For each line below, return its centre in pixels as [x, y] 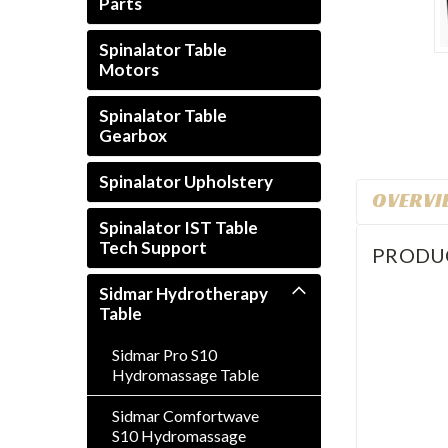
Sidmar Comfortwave [185, 415]
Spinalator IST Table [178, 227]
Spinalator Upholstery [186, 181]
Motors [129, 69]
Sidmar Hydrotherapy [183, 293]
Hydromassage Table [185, 374]
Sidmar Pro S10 [164, 354]
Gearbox [133, 135]
